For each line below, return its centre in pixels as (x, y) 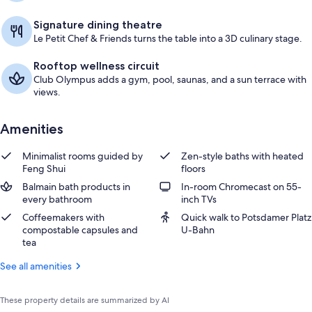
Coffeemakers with (63, 217)
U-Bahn (198, 230)
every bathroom (57, 199)
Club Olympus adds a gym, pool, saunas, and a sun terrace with (170, 79)
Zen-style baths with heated (242, 156)
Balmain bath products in (76, 187)
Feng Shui (44, 169)
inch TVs (199, 199)
